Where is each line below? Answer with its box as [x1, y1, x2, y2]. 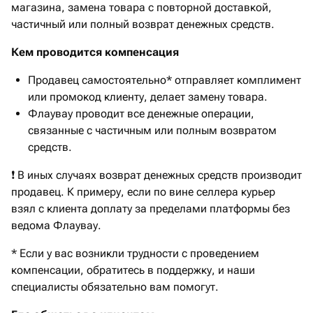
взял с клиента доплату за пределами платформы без [11, 202, 290, 216]
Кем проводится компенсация [11, 45, 179, 59]
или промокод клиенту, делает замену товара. [28, 90, 268, 104]
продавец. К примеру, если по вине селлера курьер [11, 185, 275, 199]
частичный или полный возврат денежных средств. [11, 17, 275, 31]
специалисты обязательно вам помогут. [11, 280, 221, 294]
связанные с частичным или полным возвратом [28, 124, 277, 138]
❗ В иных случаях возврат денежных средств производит [11, 168, 302, 182]
